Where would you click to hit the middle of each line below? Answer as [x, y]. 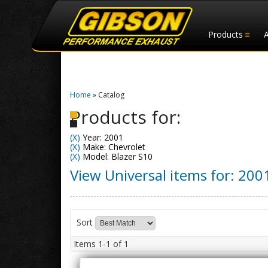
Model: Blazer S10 [116, 156]
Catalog [111, 95]
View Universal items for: [154, 175]
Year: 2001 [102, 137]
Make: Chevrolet [113, 147]
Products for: [125, 117]
